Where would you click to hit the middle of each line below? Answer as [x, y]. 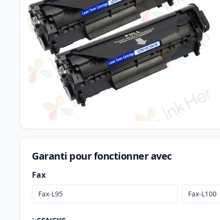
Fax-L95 [51, 194]
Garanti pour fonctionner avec [102, 156]
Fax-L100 [203, 194]
